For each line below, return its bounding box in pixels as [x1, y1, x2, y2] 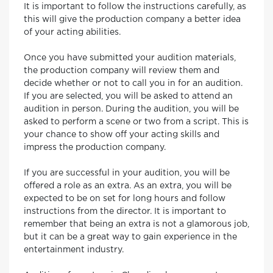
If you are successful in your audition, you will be [24, 169, 230, 177]
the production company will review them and [24, 67, 219, 74]
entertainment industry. [24, 246, 124, 253]
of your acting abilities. [24, 29, 121, 36]
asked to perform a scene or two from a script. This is [24, 118, 249, 126]
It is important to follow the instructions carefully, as [24, 3, 246, 10]
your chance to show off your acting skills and [24, 131, 219, 138]
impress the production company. [24, 144, 166, 151]
